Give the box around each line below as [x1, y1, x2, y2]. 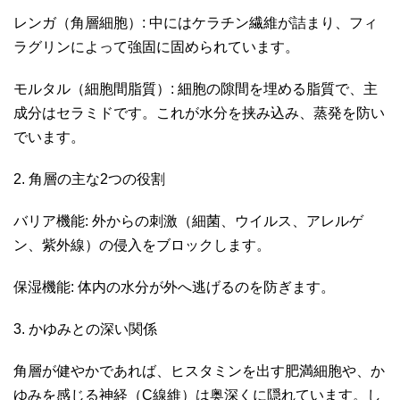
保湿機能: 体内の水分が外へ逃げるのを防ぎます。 [13, 279, 338, 295]
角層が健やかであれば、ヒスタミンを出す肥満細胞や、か [13, 362, 385, 379]
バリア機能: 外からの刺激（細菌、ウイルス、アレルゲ [13, 212, 363, 229]
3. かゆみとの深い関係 [13, 321, 161, 337]
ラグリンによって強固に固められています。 [13, 38, 303, 54]
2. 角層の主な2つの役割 [13, 171, 169, 187]
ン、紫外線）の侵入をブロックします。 [13, 237, 274, 253]
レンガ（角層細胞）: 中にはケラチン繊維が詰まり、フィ [13, 14, 378, 30]
